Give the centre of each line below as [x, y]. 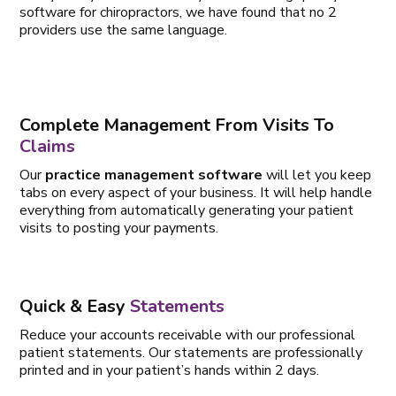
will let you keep [317, 175]
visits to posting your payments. [119, 228]
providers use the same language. [124, 30]
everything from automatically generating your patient [187, 210]
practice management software [154, 175]
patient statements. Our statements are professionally [191, 352]
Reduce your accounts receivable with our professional [188, 335]
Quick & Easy [75, 306]
